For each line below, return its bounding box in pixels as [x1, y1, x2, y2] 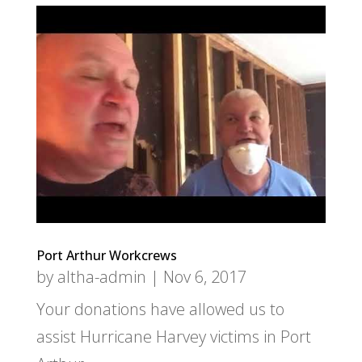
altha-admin [57, 265, 146, 288]
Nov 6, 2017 [162, 265, 246, 288]
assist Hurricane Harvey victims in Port [36, 325, 311, 347]
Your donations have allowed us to [36, 297, 284, 320]
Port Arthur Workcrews [36, 246, 177, 264]
